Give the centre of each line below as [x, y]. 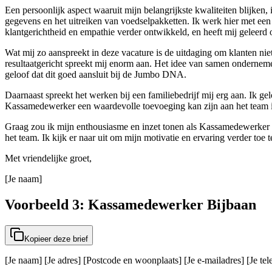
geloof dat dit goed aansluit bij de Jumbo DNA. [96, 75]
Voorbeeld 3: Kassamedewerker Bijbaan [131, 205]
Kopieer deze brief [56, 239]
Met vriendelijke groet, [48, 158]
